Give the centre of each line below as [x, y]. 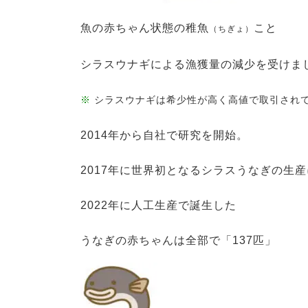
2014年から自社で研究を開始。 [164, 135]
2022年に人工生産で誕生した [158, 205]
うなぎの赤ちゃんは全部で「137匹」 [178, 240]
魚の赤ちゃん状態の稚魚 [145, 27]
